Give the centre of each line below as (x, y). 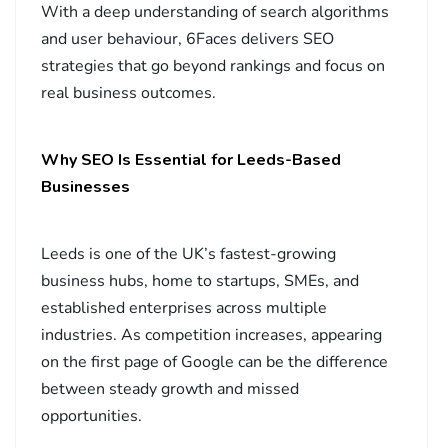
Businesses (85, 187)
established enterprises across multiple (184, 308)
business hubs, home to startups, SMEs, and (200, 281)
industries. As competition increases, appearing (211, 335)
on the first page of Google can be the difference (214, 362)
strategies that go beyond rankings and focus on (213, 66)
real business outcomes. (128, 93)
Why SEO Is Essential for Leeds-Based (191, 160)
